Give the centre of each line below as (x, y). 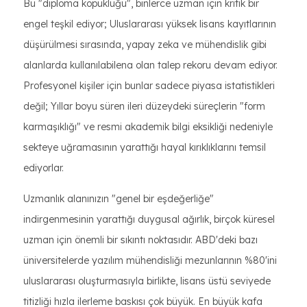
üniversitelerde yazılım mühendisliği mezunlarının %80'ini (150, 260)
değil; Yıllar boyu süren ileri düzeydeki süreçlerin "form (144, 106)
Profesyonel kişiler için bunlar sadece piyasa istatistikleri (149, 86)
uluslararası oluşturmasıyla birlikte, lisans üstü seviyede (147, 281)
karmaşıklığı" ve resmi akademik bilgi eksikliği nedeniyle (148, 127)
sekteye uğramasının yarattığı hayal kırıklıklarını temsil (145, 147)
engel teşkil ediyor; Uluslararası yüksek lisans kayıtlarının (150, 24)
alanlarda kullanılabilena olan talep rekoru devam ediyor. (150, 65)
